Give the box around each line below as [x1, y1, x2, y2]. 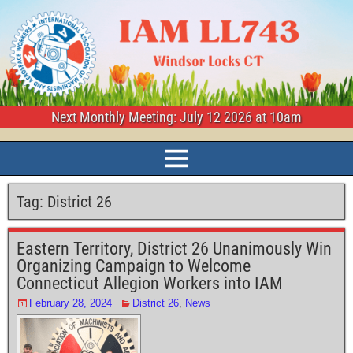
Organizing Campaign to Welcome [17, 256, 251, 277]
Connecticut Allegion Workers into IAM [17, 273, 283, 294]
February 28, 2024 [29, 297, 112, 310]
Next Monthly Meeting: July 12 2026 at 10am [51, 109, 302, 126]
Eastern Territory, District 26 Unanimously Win [17, 239, 332, 259]
